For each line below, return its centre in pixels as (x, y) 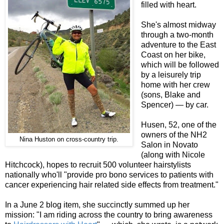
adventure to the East (178, 44)
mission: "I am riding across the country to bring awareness (109, 214)
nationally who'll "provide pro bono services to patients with (109, 174)
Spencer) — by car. (174, 104)
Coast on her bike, (173, 54)
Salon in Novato (169, 144)
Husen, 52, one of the (178, 124)
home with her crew (175, 84)
